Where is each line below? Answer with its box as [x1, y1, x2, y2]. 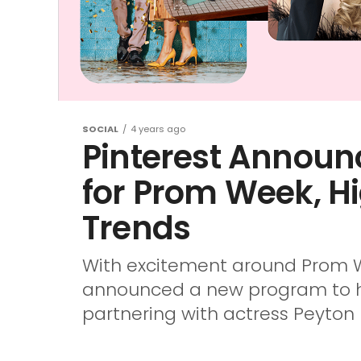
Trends [82, 205, 191, 251]
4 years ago [131, 122, 185, 135]
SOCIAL [82, 122, 118, 135]
